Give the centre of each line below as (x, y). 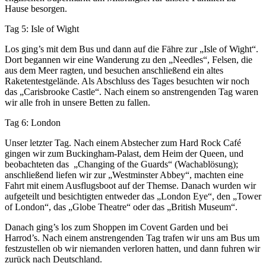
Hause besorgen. (36, 9)
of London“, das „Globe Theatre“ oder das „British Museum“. (121, 207)
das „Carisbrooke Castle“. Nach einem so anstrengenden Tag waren (132, 92)
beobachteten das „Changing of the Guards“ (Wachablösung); (121, 164)
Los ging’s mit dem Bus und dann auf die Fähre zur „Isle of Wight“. (132, 49)
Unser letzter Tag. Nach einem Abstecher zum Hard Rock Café (123, 143)
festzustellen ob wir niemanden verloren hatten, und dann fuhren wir (132, 249)
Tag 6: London (33, 123)
